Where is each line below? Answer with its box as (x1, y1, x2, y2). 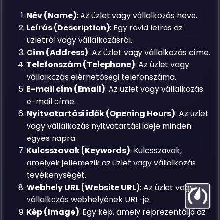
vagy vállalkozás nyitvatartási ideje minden (27, 120, 192, 132)
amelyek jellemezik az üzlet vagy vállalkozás (27, 157, 196, 168)
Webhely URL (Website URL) (27, 181, 140, 193)
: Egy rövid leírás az (110, 22, 183, 33)
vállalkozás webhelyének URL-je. (27, 193, 151, 205)
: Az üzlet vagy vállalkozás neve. (77, 9, 198, 21)
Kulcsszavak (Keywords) (27, 144, 131, 156)
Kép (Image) (27, 206, 80, 218)
